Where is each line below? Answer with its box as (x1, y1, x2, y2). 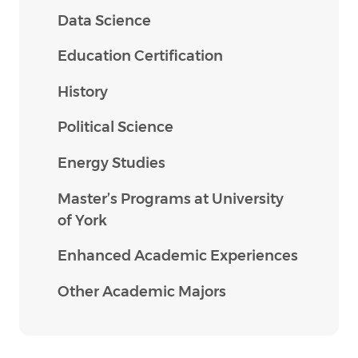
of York (58, 211, 107, 229)
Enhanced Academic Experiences (58, 247, 298, 265)
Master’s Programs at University (58, 189, 284, 208)
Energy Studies (58, 153, 165, 172)
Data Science (58, 11, 151, 30)
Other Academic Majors (58, 282, 226, 300)
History (58, 82, 108, 101)
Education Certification (58, 47, 223, 66)
